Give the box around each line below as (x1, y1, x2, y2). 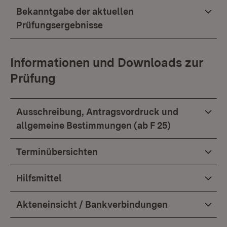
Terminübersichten (16, 146, 98, 157)
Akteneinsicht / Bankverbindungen (16, 199, 168, 210)
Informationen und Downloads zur (10, 55, 203, 70)
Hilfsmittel (16, 173, 62, 183)
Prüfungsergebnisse (16, 20, 103, 30)
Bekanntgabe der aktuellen (16, 6, 134, 17)
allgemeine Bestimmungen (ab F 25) (16, 120, 171, 131)
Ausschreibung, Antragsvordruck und (16, 106, 178, 117)
